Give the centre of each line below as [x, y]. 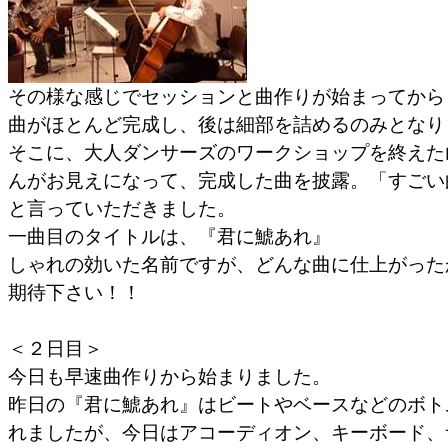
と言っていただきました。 [122, 208]
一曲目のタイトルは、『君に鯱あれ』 [169, 236]
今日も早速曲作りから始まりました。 [169, 376]
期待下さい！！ [74, 292]
